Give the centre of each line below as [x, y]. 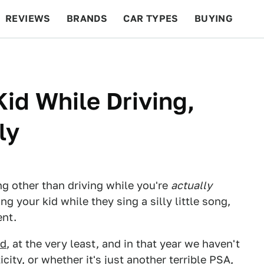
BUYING [214, 19]
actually [192, 185]
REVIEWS [28, 19]
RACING [117, 56]
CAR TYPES [151, 19]
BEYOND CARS [47, 56]
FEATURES [221, 56]
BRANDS [87, 19]
